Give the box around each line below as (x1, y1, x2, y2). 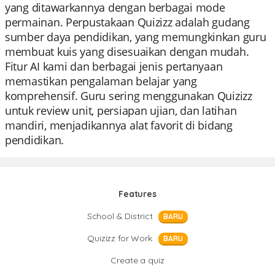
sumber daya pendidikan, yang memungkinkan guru (5, 29, 266, 44)
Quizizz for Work (87, 233, 152, 244)
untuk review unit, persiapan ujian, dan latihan (5, 103, 237, 118)
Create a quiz (110, 255, 165, 266)
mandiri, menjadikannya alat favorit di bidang (5, 118, 233, 133)
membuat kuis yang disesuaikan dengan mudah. (5, 44, 249, 59)
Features (118, 188, 157, 199)
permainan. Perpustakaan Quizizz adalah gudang (5, 15, 250, 29)
